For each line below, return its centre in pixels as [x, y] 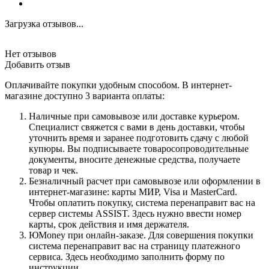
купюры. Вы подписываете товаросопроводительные [139, 148]
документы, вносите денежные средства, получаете [134, 159]
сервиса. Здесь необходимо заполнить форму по [127, 256]
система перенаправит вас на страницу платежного [134, 246]
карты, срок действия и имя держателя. [109, 224]
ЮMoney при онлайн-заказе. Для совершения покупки [141, 235]
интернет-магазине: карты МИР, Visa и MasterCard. [133, 192]
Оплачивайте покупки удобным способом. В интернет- [118, 85]
